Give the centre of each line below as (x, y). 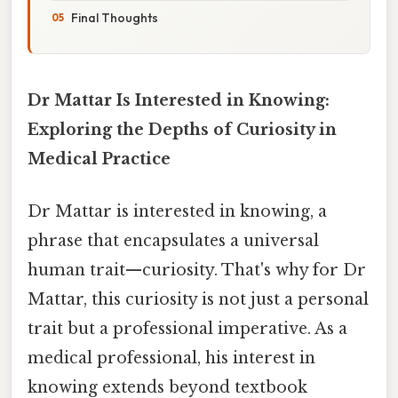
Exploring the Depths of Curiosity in (182, 129)
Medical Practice (99, 159)
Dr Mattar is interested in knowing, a (177, 212)
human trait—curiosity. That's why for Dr (197, 271)
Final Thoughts (115, 17)
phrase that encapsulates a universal (173, 241)
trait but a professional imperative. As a (187, 329)
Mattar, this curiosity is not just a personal (198, 300)
